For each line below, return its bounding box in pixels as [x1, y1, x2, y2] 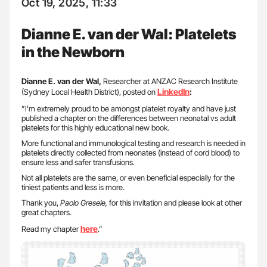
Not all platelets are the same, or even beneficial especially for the [21, 172, 235, 182]
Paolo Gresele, [60, 197, 107, 207]
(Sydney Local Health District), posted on [21, 86, 157, 97]
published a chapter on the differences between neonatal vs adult [21, 113, 236, 123]
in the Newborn [21, 43, 125, 61]
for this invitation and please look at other [107, 197, 242, 207]
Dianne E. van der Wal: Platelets [21, 25, 237, 43]
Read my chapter [21, 223, 80, 234]
